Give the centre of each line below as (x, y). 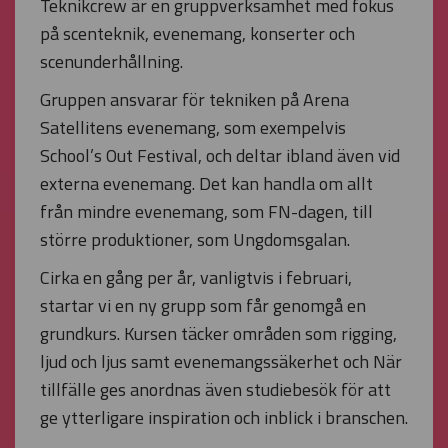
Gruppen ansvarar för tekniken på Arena (194, 99)
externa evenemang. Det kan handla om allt (206, 183)
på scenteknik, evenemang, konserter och (197, 33)
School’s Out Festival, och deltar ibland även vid (220, 155)
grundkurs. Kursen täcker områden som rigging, (218, 333)
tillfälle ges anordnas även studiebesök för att (215, 389)
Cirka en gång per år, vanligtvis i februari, (196, 277)
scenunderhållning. (111, 61)
